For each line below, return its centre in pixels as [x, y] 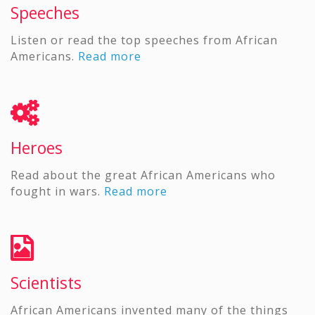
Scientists [46, 283]
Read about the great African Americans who [143, 175]
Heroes [37, 148]
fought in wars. [57, 192]
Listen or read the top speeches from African [144, 40]
